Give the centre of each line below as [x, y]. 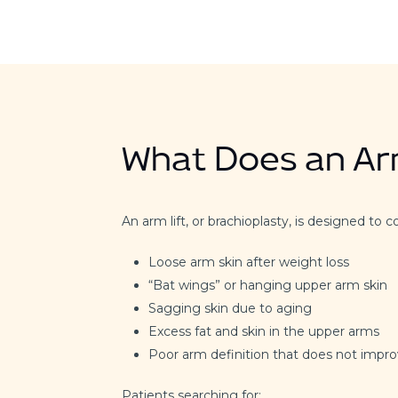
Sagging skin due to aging [230, 309]
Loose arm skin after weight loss [249, 263]
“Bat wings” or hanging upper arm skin [268, 286]
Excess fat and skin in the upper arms [264, 332]
